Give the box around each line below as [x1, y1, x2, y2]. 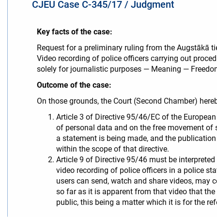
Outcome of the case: [37, 80, 111, 90]
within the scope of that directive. [56, 144, 169, 154]
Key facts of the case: [37, 27, 112, 37]
